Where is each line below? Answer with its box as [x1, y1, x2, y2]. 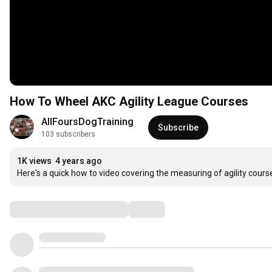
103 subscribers [41, 130, 95, 139]
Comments [9, 202, 70, 217]
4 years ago [55, 156, 102, 166]
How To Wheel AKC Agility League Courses [10, 94, 248, 109]
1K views [17, 156, 52, 166]
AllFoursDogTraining [41, 116, 134, 128]
